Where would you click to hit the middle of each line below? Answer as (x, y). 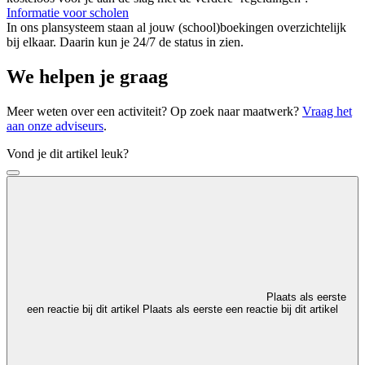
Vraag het (327, 112)
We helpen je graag (87, 77)
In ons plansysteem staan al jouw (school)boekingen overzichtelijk (176, 28)
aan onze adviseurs (55, 126)
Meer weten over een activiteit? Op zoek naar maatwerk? (154, 112)
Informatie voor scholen (68, 13)
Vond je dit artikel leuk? (68, 154)
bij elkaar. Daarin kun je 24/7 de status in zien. (125, 42)
